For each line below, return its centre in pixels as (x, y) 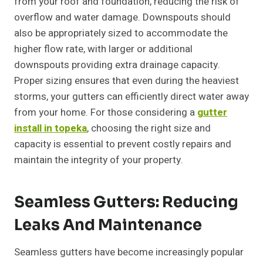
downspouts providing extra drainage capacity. (117, 65)
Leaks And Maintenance (108, 225)
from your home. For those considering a (106, 113)
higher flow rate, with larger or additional (103, 49)
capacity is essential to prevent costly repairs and (123, 144)
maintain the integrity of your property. (99, 160)
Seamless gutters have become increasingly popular (129, 252)
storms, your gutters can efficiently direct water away (131, 97)
